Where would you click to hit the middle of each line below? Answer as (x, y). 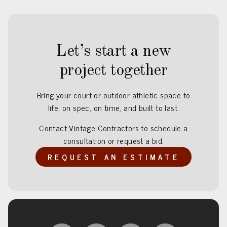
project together (113, 71)
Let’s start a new (113, 52)
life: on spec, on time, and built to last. (113, 108)
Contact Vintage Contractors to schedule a (113, 127)
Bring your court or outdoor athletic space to (113, 95)
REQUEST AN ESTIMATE (113, 157)
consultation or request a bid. (113, 140)
